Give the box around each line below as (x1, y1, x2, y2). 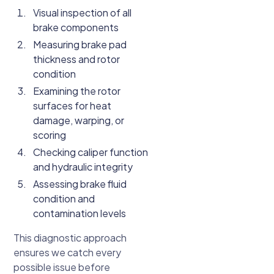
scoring (33, 128, 67, 142)
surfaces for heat (33, 99, 112, 113)
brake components (33, 21, 119, 34)
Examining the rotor (33, 84, 121, 98)
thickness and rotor (33, 53, 120, 66)
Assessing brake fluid (33, 177, 127, 191)
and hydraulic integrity (33, 160, 133, 174)
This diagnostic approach (13, 231, 127, 245)
